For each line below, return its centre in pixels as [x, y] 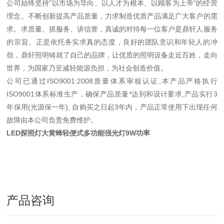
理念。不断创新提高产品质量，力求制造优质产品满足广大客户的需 [112, 16]
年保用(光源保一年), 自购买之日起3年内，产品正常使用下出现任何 [112, 107]
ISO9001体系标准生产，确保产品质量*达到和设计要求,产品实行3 [112, 94]
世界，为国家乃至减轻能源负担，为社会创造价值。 [87, 68]
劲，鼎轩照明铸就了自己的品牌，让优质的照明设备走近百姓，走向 [112, 55]
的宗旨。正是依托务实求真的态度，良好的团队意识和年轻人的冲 [112, 42]
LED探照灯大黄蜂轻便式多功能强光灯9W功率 [78, 133]
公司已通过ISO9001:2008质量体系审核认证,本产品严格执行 [112, 81]
